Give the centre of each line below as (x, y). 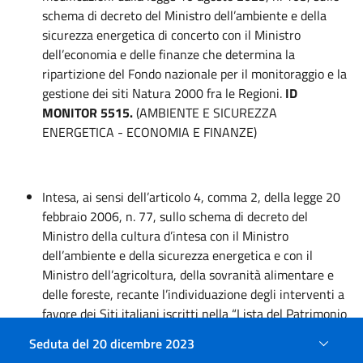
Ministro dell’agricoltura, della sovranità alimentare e (188, 275)
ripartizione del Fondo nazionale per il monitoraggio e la (194, 74)
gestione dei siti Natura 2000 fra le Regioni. (164, 93)
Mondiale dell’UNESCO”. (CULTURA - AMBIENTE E (176, 333)
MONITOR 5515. (88, 113)
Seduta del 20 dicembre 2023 (112, 344)
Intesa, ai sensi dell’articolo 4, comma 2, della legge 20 (191, 197)
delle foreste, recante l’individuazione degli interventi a (193, 294)
